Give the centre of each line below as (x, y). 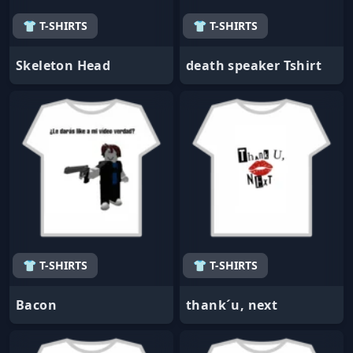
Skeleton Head (63, 65)
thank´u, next (232, 305)
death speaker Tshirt (254, 65)
